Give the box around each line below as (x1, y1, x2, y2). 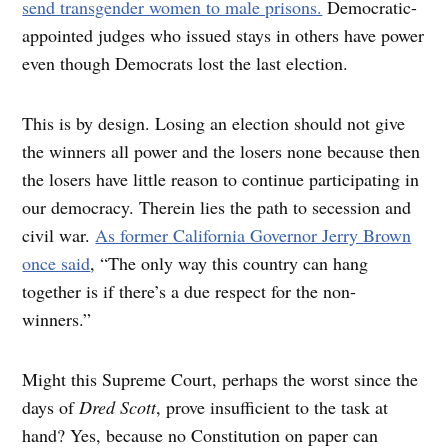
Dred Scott (79, 395, 157, 420)
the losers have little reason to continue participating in (22, 167, 420, 192)
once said (22, 251, 91, 276)
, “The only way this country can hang (90, 251, 369, 276)
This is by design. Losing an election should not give (22, 111, 406, 136)
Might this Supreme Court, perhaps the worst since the (22, 367, 419, 392)
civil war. (22, 223, 96, 248)
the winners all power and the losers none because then (22, 139, 421, 164)
